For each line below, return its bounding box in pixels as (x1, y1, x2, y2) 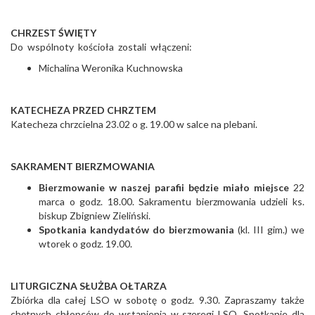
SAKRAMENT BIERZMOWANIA (11, 160, 155, 173)
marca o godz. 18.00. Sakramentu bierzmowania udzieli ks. (39, 195, 304, 208)
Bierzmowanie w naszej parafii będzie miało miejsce (39, 181, 289, 194)
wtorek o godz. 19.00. (39, 238, 132, 250)
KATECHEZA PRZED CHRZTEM (11, 104, 156, 117)
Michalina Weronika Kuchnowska (39, 62, 183, 75)
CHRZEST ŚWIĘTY (11, 27, 96, 39)
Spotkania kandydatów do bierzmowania (39, 224, 238, 236)
